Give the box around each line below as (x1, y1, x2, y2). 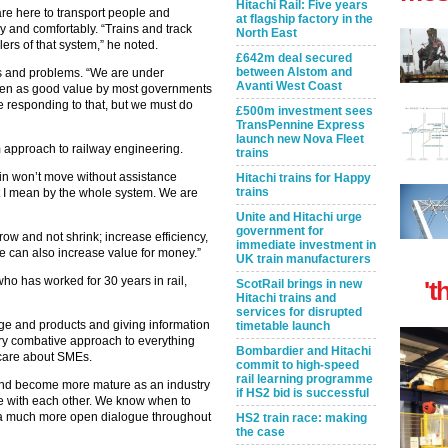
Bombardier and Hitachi (236, 344, 371, 358)
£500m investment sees (236, 104, 373, 118)
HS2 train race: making (236, 411, 367, 425)
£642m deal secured (236, 51, 352, 65)
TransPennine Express (236, 118, 365, 132)
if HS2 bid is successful (236, 386, 369, 400)
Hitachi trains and (236, 291, 336, 305)
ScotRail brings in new (236, 277, 362, 291)
